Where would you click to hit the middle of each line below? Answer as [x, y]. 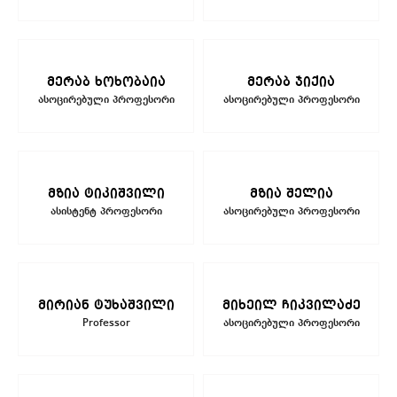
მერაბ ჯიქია [291, 82]
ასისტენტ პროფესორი [106, 211]
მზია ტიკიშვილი [106, 194]
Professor [106, 323]
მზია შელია [291, 194]
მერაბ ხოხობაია [106, 82]
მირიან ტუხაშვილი [106, 305]
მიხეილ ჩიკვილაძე [291, 305]
